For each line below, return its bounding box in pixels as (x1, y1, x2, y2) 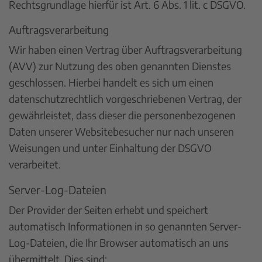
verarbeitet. (9, 157, 61, 171)
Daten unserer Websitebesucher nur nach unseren (9, 125, 234, 138)
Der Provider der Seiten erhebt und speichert (9, 203, 208, 216)
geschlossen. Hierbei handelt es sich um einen (9, 75, 213, 89)
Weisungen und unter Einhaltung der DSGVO (9, 141, 212, 154)
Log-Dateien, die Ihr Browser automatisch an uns (9, 236, 229, 249)
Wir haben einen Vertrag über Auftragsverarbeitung (9, 43, 242, 56)
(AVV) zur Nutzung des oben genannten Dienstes (9, 59, 231, 73)
